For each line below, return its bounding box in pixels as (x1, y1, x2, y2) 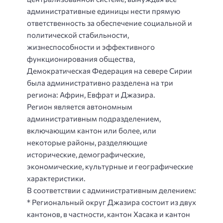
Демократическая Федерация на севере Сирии (27, 66, 192, 75)
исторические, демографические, (27, 149, 145, 159)
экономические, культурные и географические (27, 161, 193, 171)
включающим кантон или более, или (27, 125, 156, 135)
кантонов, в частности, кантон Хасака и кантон (27, 209, 190, 219)
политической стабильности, (27, 30, 129, 39)
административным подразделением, (27, 113, 161, 123)
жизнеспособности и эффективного (27, 42, 155, 51)
